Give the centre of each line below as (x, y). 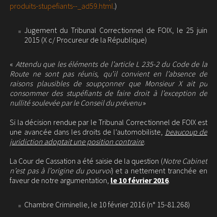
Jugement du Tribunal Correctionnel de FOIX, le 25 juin (116, 30)
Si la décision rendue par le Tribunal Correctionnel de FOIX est (108, 122)
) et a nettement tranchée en (159, 170)
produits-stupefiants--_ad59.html (62, 6)
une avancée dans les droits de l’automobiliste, (87, 132)
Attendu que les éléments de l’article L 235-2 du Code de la (111, 64)
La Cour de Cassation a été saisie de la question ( (86, 161)
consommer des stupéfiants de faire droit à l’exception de (108, 93)
